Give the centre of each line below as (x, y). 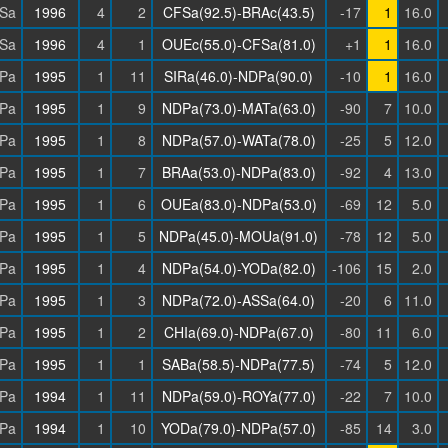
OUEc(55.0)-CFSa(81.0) (238, 44)
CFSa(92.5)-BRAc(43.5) (238, 12)
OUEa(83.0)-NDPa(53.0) (238, 204)
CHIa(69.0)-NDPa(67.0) (238, 332)
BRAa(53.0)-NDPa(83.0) (238, 172)
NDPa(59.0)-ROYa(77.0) (238, 396)
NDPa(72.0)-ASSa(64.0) (238, 300)
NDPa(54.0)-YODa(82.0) (238, 268)
